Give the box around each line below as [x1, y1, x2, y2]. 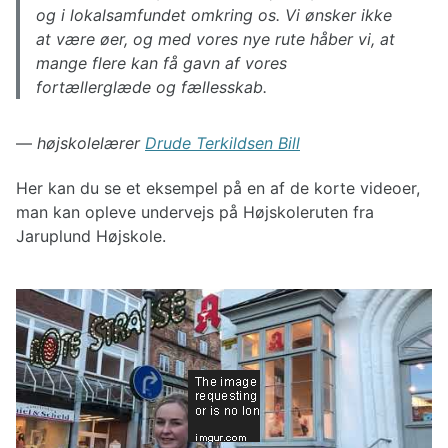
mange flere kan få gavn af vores [36, 53, 287, 74]
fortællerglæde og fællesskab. [36, 77, 267, 98]
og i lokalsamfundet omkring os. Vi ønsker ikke [36, 5, 392, 26]
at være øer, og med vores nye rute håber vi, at [36, 29, 395, 50]
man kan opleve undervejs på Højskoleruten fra [16, 202, 374, 223]
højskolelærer [37, 133, 145, 154]
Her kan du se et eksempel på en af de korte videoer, [16, 178, 420, 199]
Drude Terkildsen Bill [145, 133, 300, 154]
